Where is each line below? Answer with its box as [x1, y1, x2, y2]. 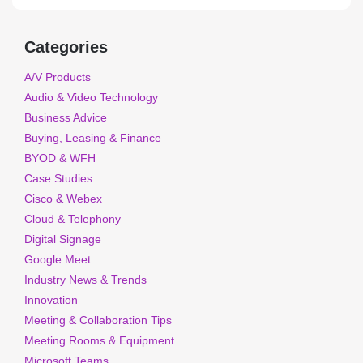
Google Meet [24, 253, 91, 266]
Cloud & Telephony [24, 212, 121, 225]
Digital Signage [24, 233, 101, 246]
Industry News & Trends [24, 273, 147, 286]
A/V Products [24, 70, 91, 83]
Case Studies [24, 172, 92, 185]
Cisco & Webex [24, 192, 102, 205]
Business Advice [24, 111, 107, 124]
